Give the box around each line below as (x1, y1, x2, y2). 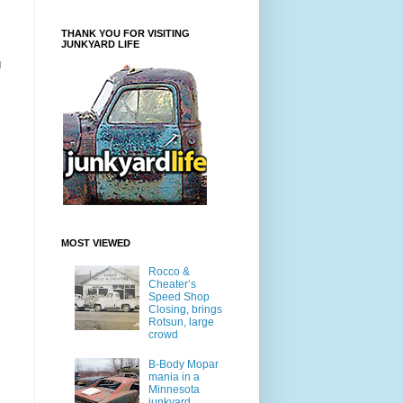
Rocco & (148, 265, 190, 279)
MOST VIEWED (61, 237, 130, 248)
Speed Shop (148, 291, 210, 304)
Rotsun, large (148, 316, 214, 329)
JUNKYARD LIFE (61, 38, 139, 49)
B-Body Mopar (148, 358, 219, 372)
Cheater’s (148, 278, 196, 291)
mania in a (148, 371, 200, 384)
